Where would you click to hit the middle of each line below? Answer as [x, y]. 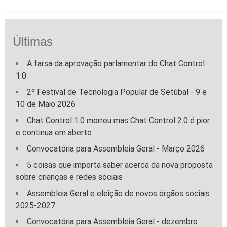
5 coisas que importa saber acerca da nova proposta [120, 165]
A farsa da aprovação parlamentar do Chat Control [116, 64]
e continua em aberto [54, 133]
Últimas [33, 41]
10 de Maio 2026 [46, 104]
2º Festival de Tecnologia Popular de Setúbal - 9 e [117, 92]
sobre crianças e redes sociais [69, 177]
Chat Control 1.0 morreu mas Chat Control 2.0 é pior [118, 120]
